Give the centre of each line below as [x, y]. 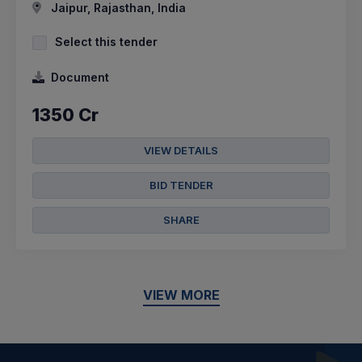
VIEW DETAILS [181, 151]
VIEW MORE [181, 295]
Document [80, 78]
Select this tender [106, 42]
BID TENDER [181, 185]
